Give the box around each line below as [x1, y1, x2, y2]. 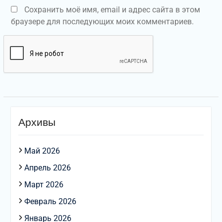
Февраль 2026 [24, 197, 76, 207]
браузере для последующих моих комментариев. [10, 17, 194, 27]
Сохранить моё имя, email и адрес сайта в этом [24, 5, 200, 15]
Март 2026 [24, 180, 63, 190]
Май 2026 [24, 146, 60, 156]
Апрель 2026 [24, 163, 71, 173]
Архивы [18, 116, 55, 128]
